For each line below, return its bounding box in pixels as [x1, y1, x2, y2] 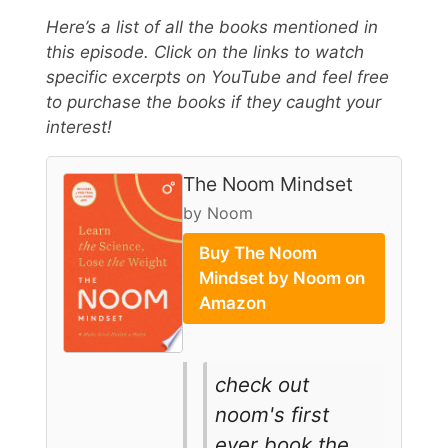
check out [215, 371, 309, 397]
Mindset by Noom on [199, 267, 365, 288]
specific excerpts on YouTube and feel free [46, 66, 389, 87]
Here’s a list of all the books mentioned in [46, 16, 378, 37]
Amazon [199, 292, 266, 313]
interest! [46, 116, 112, 137]
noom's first [215, 401, 329, 427]
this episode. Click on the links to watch [46, 41, 364, 62]
